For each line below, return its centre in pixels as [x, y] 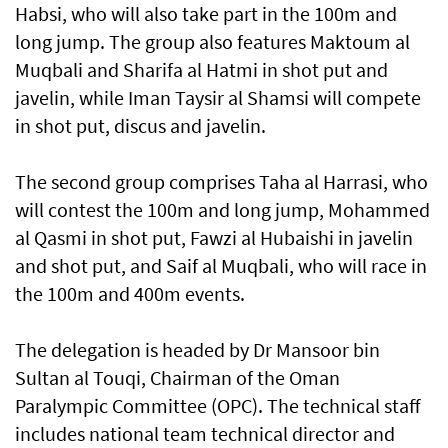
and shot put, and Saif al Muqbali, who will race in [221, 266]
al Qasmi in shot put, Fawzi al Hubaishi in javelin [214, 238]
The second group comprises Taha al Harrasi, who [221, 182]
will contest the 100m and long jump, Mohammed [222, 210]
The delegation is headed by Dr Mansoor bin [197, 350]
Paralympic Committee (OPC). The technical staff [218, 406]
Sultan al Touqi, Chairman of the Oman [177, 378]
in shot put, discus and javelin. [140, 126]
